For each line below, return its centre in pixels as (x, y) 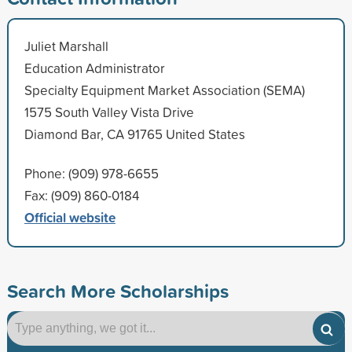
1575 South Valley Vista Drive (109, 112)
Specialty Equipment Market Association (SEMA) (164, 90)
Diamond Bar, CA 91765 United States (134, 134)
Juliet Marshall (66, 46)
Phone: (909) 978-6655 (91, 173)
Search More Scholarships (117, 290)
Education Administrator (94, 68)
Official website (70, 217)
